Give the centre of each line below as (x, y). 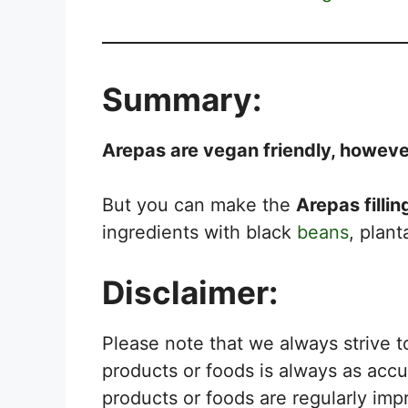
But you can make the (199, 204)
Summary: (182, 99)
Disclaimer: (190, 292)
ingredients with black (199, 232)
